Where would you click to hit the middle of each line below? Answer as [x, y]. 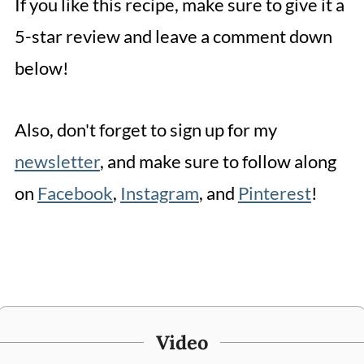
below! [41, 68]
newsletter [57, 162]
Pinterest [274, 193]
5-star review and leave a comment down [173, 37]
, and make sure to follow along [218, 162]
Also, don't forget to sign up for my [145, 130]
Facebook [75, 193]
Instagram [159, 193]
